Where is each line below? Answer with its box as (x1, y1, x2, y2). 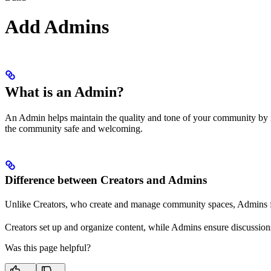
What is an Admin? (5, 83, 124, 100)
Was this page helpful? (5, 242, 91, 253)
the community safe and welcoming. (5, 123, 143, 134)
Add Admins (5, 16, 109, 38)
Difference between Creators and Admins (5, 173, 207, 186)
